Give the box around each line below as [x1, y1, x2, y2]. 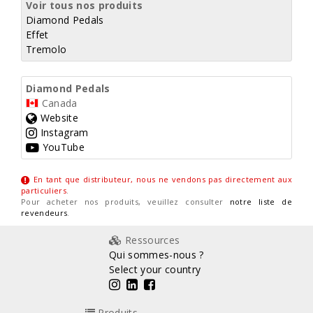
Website [37, 111, 79, 125]
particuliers [21, 185, 66, 196]
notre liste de [229, 196, 292, 208]
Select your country [109, 263, 201, 277]
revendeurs [21, 208, 68, 219]
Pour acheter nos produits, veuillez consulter [21, 196, 230, 208]
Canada [38, 96, 78, 110]
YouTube [39, 140, 85, 154]
